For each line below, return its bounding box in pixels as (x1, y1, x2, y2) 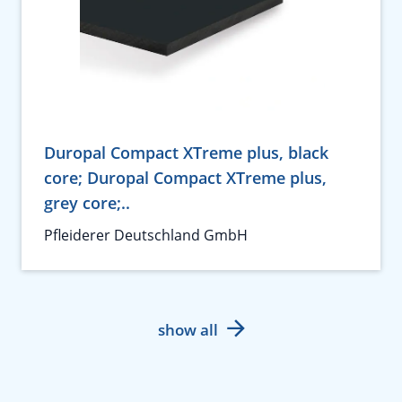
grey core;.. (44, 191, 130, 214)
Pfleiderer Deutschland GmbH (44, 224, 248, 245)
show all (157, 319, 218, 340)
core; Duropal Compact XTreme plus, (44, 166, 327, 188)
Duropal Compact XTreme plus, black (44, 141, 328, 163)
